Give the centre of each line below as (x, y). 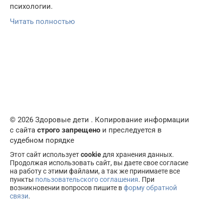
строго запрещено (69, 130)
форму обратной (150, 188)
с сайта (23, 130)
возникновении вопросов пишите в (67, 188)
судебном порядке (42, 140)
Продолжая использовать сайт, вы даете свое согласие (99, 163)
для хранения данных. (138, 154)
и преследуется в (131, 130)
